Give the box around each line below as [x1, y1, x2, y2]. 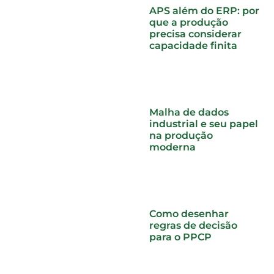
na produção [149, 129, 213, 141]
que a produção [149, 16, 228, 28]
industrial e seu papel [149, 117, 258, 130]
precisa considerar [149, 28, 242, 40]
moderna [149, 141, 196, 153]
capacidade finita [149, 39, 237, 51]
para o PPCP [149, 231, 212, 243]
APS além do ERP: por [149, 4, 259, 17]
